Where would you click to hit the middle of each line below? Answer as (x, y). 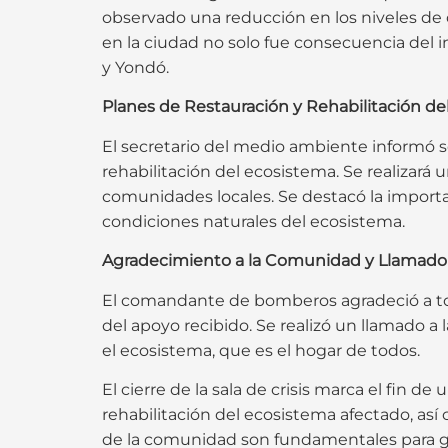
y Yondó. (135, 68)
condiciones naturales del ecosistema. (253, 221)
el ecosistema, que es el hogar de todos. (261, 350)
